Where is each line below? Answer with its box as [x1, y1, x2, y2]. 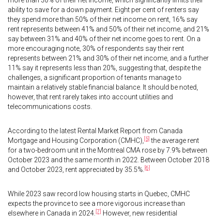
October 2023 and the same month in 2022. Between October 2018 [8, 156, 209, 164]
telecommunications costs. [8, 103, 92, 110]
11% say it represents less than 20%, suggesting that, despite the [8, 64, 201, 72]
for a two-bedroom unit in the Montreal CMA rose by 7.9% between [8, 146, 207, 154]
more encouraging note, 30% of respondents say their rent [8, 45, 184, 52]
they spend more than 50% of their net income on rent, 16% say [8, 15, 198, 23]
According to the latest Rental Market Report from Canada [8, 127, 183, 135]
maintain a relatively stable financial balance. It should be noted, [8, 83, 198, 91]
